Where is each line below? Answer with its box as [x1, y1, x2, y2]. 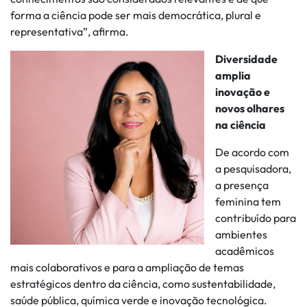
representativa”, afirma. [10, 25, 129, 38]
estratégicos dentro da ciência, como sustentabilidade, [10, 277, 275, 291]
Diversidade [215, 52, 278, 66]
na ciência [215, 118, 266, 132]
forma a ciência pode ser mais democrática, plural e [10, 8, 261, 22]
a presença [215, 178, 269, 192]
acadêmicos [215, 244, 274, 258]
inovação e [215, 85, 270, 99]
